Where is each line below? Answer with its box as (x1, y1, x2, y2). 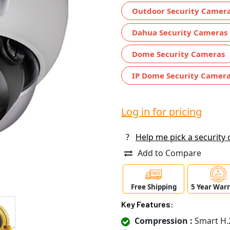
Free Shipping (130, 182, 177, 192)
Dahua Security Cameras (132, 27, 227, 37)
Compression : (135, 215, 193, 227)
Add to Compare (138, 147, 201, 159)
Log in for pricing (121, 104, 202, 119)
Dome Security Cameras (132, 48, 225, 59)
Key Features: (121, 199, 174, 209)
